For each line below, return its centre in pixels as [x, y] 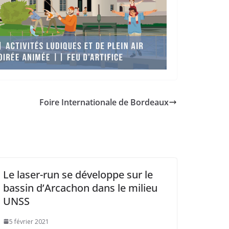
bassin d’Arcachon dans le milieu [80, 188]
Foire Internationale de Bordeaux [104, 102]
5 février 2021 [29, 221]
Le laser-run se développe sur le [78, 174]
